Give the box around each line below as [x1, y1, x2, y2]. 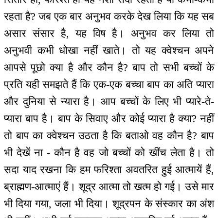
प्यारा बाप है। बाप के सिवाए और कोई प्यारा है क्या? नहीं [4, 112, 214, 125]
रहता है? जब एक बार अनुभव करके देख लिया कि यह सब [4, 10, 214, 22]
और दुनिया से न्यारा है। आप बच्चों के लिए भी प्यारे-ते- [4, 95, 214, 108]
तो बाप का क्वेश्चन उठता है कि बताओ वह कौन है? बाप [4, 129, 214, 142]
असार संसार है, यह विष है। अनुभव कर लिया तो [4, 27, 214, 39]
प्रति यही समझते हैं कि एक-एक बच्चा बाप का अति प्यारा [4, 78, 214, 91]
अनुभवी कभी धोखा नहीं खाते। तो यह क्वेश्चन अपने [4, 44, 214, 56]
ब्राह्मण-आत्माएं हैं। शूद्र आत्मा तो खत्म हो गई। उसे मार [4, 180, 214, 193]
